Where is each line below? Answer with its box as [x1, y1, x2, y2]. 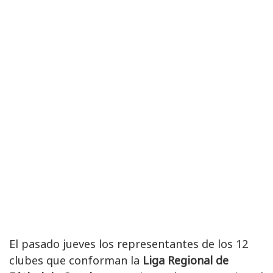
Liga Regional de [143, 253, 229, 268]
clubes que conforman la [9, 253, 143, 268]
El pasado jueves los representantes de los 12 [9, 236, 248, 252]
